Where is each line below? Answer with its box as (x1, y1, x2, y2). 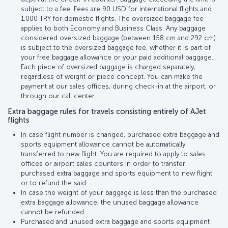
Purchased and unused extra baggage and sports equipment (21, 217, 210, 225)
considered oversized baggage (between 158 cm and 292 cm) (21, 34, 216, 42)
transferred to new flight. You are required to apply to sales (21, 150, 206, 158)
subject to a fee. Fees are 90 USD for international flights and (21, 5, 212, 13)
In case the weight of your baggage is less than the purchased (21, 188, 217, 196)
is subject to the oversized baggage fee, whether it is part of (21, 43, 211, 51)
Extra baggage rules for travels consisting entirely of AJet (8, 106, 206, 116)
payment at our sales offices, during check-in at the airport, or (21, 82, 216, 90)
